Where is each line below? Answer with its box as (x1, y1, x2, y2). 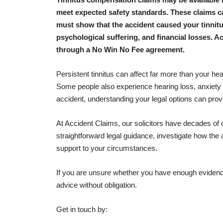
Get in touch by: (56, 205, 108, 214)
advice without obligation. (56, 181, 137, 190)
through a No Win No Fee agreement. (56, 45, 185, 54)
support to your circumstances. (56, 144, 157, 153)
